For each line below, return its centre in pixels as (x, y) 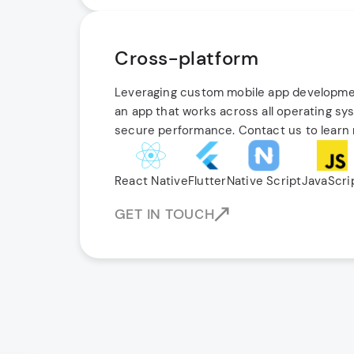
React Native (151, 181)
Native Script (264, 181)
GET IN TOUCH (165, 214)
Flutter (207, 181)
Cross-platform (187, 58)
